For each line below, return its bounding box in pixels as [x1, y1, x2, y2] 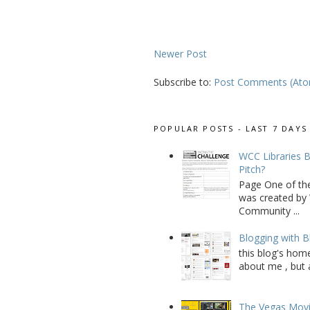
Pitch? [238, 163, 265, 176]
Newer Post [154, 46, 207, 60]
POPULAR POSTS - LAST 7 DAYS [154, 122, 307, 134]
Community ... [238, 204, 300, 218]
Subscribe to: [154, 75, 214, 89]
